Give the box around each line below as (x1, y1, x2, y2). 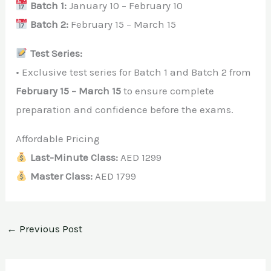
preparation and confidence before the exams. (16, 103, 234, 116)
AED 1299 (117, 151, 162, 164)
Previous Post (17, 223, 83, 235)
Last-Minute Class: (30, 151, 118, 164)
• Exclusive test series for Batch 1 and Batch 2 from (16, 66, 252, 79)
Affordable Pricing (16, 132, 100, 145)
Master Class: (30, 170, 93, 183)
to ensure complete (121, 85, 215, 97)
